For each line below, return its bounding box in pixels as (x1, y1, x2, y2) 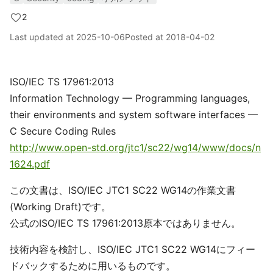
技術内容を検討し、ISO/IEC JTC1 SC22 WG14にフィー (10, 243, 255, 255)
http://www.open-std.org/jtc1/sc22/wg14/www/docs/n (10, 141, 261, 154)
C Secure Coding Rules (10, 125, 116, 137)
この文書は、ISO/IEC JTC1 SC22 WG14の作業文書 (10, 184, 236, 196)
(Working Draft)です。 (10, 200, 111, 213)
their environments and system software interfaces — (10, 108, 258, 121)
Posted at (125, 32, 166, 42)
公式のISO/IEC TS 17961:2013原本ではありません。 (10, 217, 241, 229)
